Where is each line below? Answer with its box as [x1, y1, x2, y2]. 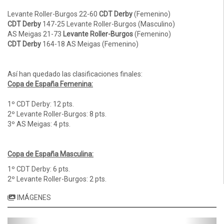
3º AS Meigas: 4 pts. [7, 120, 70, 128]
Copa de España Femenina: [7, 80, 93, 88]
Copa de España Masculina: [7, 150, 93, 158]
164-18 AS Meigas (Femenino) [41, 40, 138, 48]
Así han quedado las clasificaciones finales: [7, 70, 142, 78]
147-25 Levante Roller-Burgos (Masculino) [41, 20, 175, 28]
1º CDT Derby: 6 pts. [7, 165, 70, 173]
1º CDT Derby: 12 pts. [7, 100, 74, 108]
